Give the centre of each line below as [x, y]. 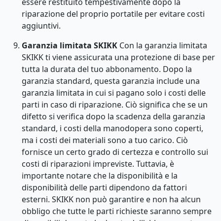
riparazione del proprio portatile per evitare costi [113, 14]
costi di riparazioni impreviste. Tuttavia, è [98, 164]
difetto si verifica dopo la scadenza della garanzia [113, 116]
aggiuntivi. [41, 25]
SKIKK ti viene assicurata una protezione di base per [118, 57]
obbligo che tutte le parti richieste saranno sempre [117, 211]
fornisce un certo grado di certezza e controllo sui [115, 152]
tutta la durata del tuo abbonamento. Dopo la [107, 69]
